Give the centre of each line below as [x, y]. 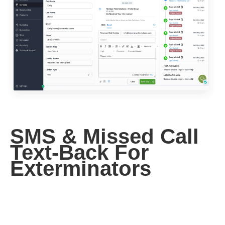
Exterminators [81, 169]
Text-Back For [79, 153]
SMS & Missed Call [104, 137]
